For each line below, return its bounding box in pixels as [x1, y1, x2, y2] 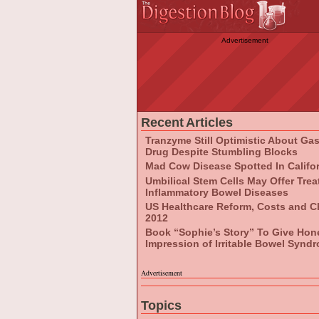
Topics [141, 298, 182, 313]
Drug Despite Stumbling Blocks [145, 146, 298, 157]
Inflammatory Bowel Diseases [145, 187, 288, 197]
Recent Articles [141, 115, 233, 130]
